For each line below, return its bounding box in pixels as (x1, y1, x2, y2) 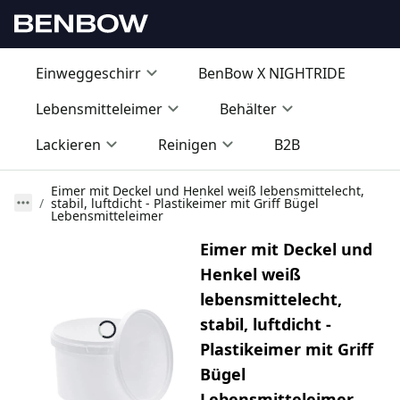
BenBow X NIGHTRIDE (198, 63, 346, 84)
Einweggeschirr (36, 63, 141, 84)
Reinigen (158, 135, 217, 155)
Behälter (220, 99, 277, 120)
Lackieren (36, 135, 101, 155)
